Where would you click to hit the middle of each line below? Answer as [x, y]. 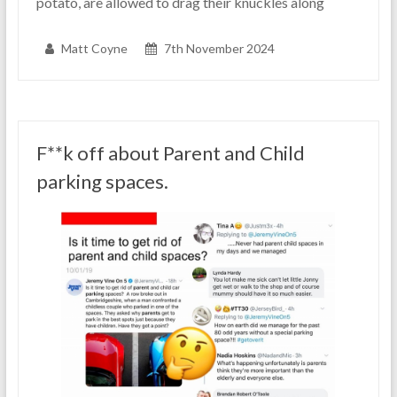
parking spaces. [102, 182]
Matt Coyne [94, 49]
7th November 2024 [219, 49]
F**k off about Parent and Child [170, 153]
